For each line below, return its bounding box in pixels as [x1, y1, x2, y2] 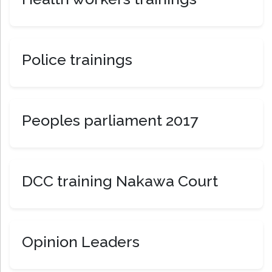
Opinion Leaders [22, 233, 140, 251]
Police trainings [22, 50, 132, 69]
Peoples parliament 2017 [22, 111, 198, 130]
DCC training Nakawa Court [22, 172, 218, 191]
